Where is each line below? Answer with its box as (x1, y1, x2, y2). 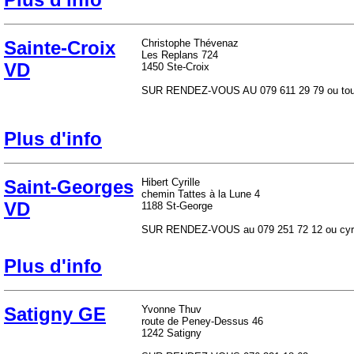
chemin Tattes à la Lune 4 (141, 188, 260, 200)
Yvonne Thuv (141, 303, 201, 315)
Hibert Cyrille (141, 176, 200, 188)
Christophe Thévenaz (141, 37, 239, 49)
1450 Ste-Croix (141, 61, 209, 73)
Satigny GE (4, 303, 106, 325)
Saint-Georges (4, 176, 134, 198)
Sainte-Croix (4, 37, 115, 58)
